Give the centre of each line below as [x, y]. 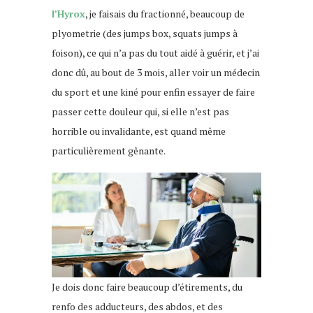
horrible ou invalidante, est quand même [139, 131]
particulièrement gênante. [109, 150]
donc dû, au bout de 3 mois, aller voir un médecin [156, 72]
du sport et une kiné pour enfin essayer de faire [153, 92]
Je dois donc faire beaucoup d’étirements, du [147, 286]
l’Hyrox [68, 13]
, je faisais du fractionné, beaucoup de [165, 13]
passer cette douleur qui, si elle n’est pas [140, 111]
